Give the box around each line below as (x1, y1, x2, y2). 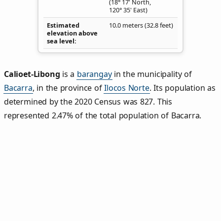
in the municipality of (111, 69, 192, 80)
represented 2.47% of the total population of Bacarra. (4, 110, 202, 121)
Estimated (47, 20, 79, 30)
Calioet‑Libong (4, 69, 60, 80)
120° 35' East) (109, 5, 147, 14)
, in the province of (32, 82, 105, 94)
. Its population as (149, 82, 216, 94)
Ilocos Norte (104, 82, 149, 94)
